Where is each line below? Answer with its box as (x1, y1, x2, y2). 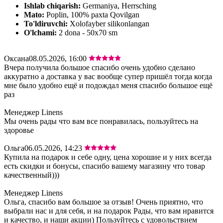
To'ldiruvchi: (24, 19, 68, 28)
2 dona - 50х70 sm (59, 28, 117, 37)
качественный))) (4, 170, 59, 179)
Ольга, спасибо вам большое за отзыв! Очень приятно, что (4, 197, 203, 206)
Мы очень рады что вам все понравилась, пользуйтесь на (4, 116, 198, 125)
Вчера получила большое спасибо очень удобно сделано (4, 63, 195, 72)
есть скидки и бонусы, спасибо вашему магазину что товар (4, 161, 205, 170)
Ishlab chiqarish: (24, 1, 81, 10)
